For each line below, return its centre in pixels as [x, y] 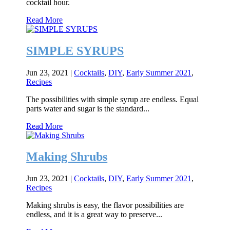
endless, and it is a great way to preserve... [94, 215]
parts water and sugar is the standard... [88, 108]
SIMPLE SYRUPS [75, 51]
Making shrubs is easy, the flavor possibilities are [105, 205]
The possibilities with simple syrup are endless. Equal [113, 99]
